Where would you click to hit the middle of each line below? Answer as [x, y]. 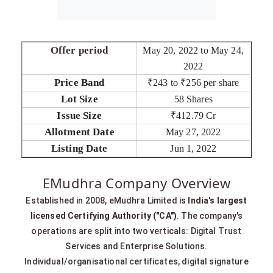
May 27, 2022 [193, 132]
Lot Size [79, 99]
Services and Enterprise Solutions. [136, 246]
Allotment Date [79, 132]
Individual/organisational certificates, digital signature [136, 262]
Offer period [79, 51]
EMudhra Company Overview [136, 183]
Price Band [79, 83]
